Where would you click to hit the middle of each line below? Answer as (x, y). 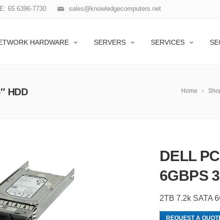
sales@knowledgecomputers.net (115, 9)
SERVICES (168, 42)
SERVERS (110, 42)
